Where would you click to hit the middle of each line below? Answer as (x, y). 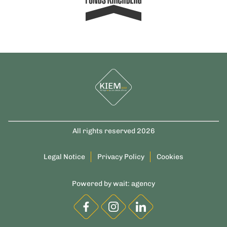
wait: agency (134, 184)
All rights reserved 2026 (113, 131)
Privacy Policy (121, 157)
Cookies (170, 157)
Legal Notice (64, 157)
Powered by (92, 184)
